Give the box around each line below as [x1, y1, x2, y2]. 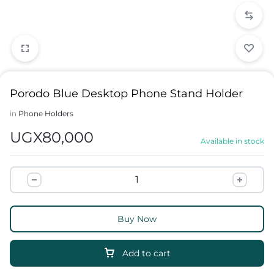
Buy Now [117, 213, 157, 224]
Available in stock [201, 136, 264, 146]
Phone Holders [18, 109, 73, 118]
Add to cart [122, 248, 171, 259]
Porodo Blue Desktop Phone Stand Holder [10, 87, 243, 100]
